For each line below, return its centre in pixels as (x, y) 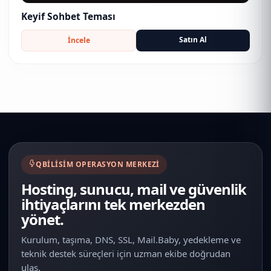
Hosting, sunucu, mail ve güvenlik (134, 189)
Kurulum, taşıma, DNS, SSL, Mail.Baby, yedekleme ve (131, 239)
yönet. (43, 219)
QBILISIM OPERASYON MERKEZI (98, 164)
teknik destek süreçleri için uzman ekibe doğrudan (126, 253)
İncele (79, 40)
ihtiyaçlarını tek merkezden (113, 204)
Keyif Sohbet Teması (68, 16)
